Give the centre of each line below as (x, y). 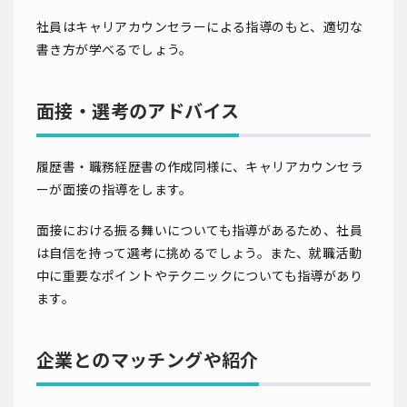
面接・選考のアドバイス (138, 111)
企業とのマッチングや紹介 (148, 360)
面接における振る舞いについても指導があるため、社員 (199, 231)
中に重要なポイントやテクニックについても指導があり (199, 276)
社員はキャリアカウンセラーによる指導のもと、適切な (199, 27)
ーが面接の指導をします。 (114, 190)
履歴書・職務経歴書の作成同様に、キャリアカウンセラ (200, 167)
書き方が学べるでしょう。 (114, 50)
